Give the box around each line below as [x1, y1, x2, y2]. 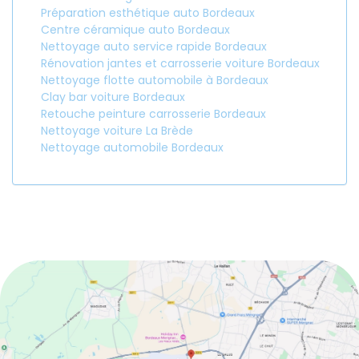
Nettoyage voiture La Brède [41, 123, 193, 139]
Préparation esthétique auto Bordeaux [41, 5, 255, 21]
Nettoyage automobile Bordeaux [41, 139, 224, 155]
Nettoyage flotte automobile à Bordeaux [41, 72, 268, 88]
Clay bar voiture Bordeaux [41, 89, 185, 105]
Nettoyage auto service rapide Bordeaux [41, 38, 267, 54]
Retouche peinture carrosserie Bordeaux [41, 106, 266, 122]
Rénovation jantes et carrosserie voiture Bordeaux [41, 55, 320, 71]
